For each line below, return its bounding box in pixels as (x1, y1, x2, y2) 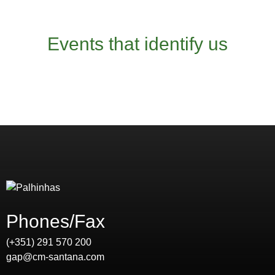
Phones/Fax (6, 211, 105, 232)
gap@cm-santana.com (6, 252, 104, 263)
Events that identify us (47, 34, 228, 55)
